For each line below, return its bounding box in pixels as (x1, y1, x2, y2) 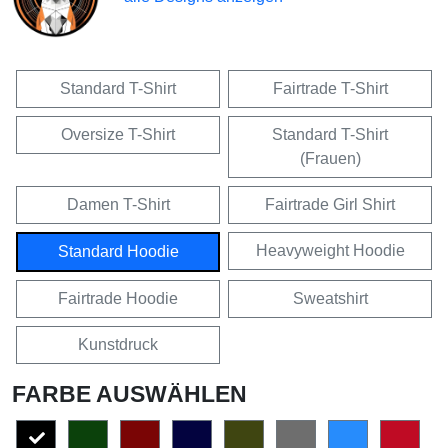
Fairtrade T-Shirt (272, 80, 388, 98)
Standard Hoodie (57, 243, 179, 261)
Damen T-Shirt (66, 196, 170, 214)
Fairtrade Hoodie (58, 290, 178, 308)
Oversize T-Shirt (61, 126, 175, 144)
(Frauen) (299, 150, 361, 168)
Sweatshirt (292, 290, 368, 308)
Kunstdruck (78, 336, 158, 354)
